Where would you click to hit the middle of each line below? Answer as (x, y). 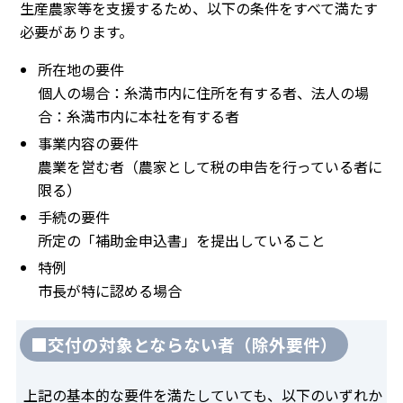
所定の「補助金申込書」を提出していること (182, 240)
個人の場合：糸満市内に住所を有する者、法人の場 (203, 92)
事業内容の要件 (88, 143)
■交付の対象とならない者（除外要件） (184, 344)
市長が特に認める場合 (110, 290)
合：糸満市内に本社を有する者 (139, 116)
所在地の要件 (81, 69)
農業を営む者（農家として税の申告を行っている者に (210, 166)
